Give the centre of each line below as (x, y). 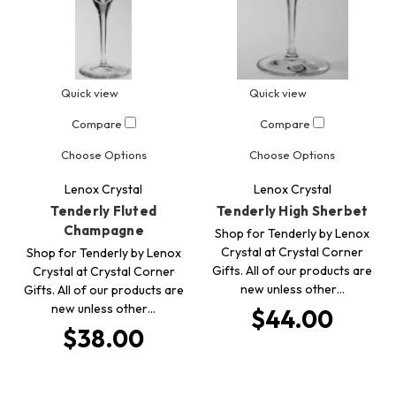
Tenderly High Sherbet (293, 211)
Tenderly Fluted (104, 211)
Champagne (103, 231)
